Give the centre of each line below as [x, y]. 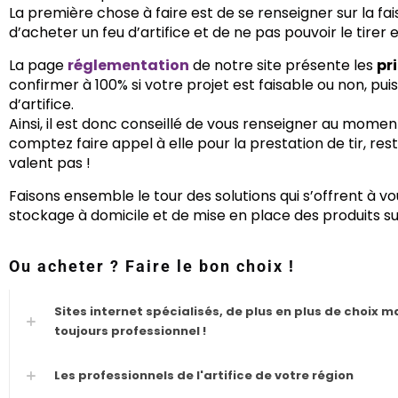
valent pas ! [50, 163]
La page [38, 65]
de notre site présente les [283, 65]
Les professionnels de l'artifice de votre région [204, 375]
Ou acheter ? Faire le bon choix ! [152, 266]
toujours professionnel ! [130, 331]
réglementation [128, 65]
